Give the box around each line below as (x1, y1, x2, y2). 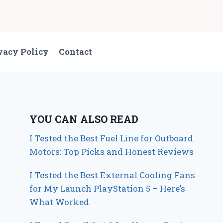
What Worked (29, 196, 90, 208)
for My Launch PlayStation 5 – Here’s (29, 182, 186, 194)
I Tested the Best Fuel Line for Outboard (29, 132, 194, 144)
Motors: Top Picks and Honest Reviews (29, 145, 194, 157)
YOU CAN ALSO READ (29, 112, 139, 125)
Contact (59, 46, 93, 58)
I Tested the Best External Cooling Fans (29, 169, 196, 181)
